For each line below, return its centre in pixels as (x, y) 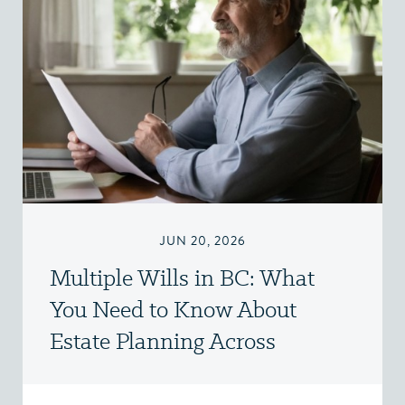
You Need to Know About (173, 309)
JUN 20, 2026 (202, 241)
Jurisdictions (111, 372)
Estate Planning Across (163, 341)
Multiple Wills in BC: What (182, 278)
